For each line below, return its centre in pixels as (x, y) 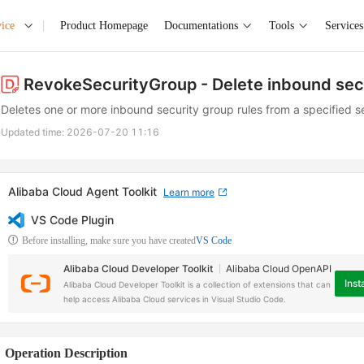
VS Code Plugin (72, 220)
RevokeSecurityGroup (110, 84)
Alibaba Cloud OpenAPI (279, 269)
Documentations (201, 25)
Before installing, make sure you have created (109, 240)
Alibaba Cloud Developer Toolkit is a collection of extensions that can (197, 284)
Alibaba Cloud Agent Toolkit (82, 191)
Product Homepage (104, 25)
